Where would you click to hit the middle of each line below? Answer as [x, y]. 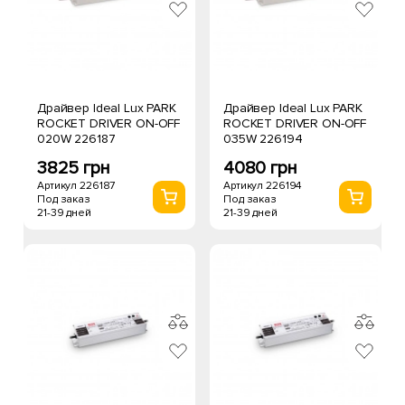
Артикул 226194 [263, 186]
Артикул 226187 [76, 186]
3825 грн [74, 168]
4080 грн [260, 168]
